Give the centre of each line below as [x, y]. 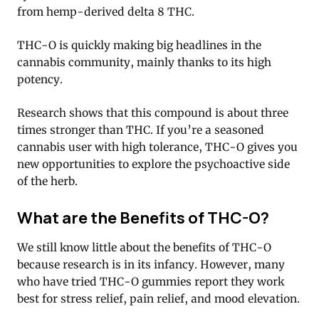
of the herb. [47, 181]
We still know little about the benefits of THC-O [144, 247]
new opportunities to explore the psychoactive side [153, 164]
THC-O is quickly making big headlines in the [139, 45]
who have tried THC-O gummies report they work [151, 281]
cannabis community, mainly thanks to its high [144, 62]
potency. [40, 79]
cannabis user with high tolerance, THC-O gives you [157, 147]
